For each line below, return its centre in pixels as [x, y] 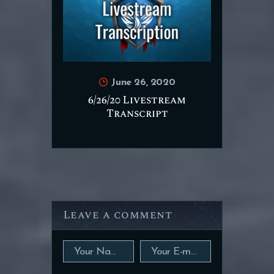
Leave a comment [117, 215]
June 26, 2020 [143, 82]
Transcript [137, 113]
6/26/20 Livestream [137, 100]
